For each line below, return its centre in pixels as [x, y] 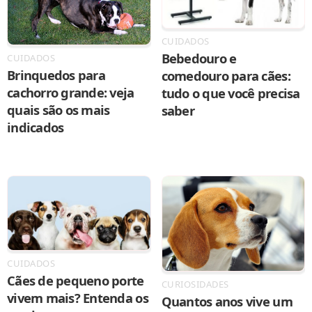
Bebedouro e [199, 58]
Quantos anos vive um [227, 302]
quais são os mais [58, 109]
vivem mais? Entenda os [78, 297]
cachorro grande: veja [71, 92]
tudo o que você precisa [231, 93]
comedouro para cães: [226, 75]
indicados [36, 127]
